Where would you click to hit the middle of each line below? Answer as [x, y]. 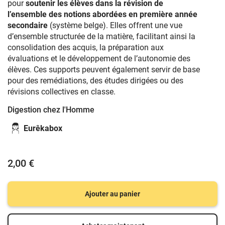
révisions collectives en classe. [66, 92]
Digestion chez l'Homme [51, 110]
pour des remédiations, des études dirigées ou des [95, 81]
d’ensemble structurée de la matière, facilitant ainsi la [101, 36]
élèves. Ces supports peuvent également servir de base [104, 70]
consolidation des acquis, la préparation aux [86, 47]
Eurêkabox [43, 128]
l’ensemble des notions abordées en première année [102, 14]
